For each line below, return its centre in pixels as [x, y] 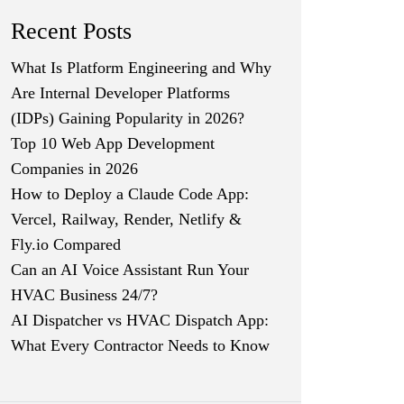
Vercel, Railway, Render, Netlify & [126, 219]
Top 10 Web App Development [113, 143]
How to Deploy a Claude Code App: [130, 194]
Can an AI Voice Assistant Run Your [130, 270]
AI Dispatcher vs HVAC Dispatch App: [140, 320]
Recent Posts [71, 31]
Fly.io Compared [66, 244]
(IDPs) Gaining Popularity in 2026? [128, 118]
